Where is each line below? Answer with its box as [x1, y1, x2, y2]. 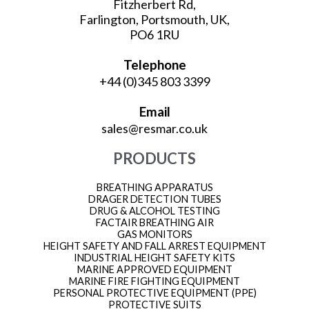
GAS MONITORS [117, 228, 192, 240]
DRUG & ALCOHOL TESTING [89, 204, 220, 217]
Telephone [123, 56, 186, 72]
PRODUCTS [113, 148, 196, 168]
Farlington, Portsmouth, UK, [79, 11, 230, 27]
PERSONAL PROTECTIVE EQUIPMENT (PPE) [52, 286, 257, 299]
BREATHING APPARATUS [96, 181, 213, 193]
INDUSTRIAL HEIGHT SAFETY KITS [74, 251, 235, 263]
